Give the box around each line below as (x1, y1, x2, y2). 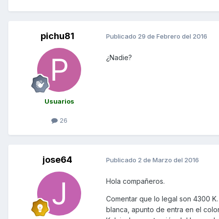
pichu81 (40, 30, 74, 41)
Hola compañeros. (106, 176, 165, 185)
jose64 (42, 154, 72, 165)
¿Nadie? (106, 53, 132, 62)
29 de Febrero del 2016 (138, 32, 207, 41)
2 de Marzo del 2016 (138, 156, 199, 164)
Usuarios (44, 97, 74, 105)
